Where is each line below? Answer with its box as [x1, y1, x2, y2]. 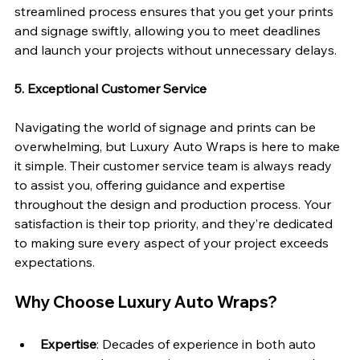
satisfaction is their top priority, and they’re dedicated [14, 215, 336, 232]
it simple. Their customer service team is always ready [14, 157, 335, 174]
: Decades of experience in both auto [96, 336, 319, 353]
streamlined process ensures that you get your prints [14, 3, 337, 20]
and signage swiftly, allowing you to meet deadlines [14, 22, 324, 39]
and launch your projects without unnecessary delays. [14, 42, 337, 59]
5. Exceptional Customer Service [14, 80, 207, 97]
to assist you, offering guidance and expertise [14, 177, 288, 194]
